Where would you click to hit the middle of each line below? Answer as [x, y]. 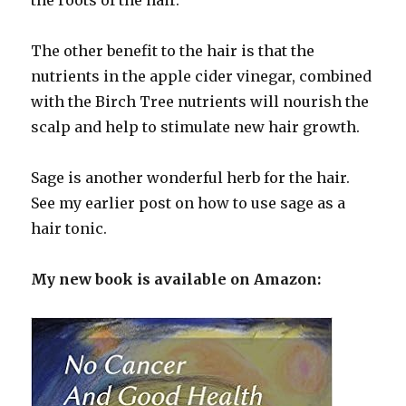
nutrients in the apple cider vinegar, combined [202, 76]
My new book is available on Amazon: [176, 279]
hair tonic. [69, 228]
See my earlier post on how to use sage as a [188, 203]
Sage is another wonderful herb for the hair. [193, 177]
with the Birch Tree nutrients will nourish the [200, 101]
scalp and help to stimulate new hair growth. [196, 126]
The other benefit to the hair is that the [173, 50]
